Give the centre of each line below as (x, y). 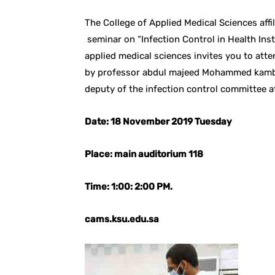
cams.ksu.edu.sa (122, 219)
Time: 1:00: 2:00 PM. (129, 187)
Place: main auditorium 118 (144, 154)
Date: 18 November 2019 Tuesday (158, 122)
